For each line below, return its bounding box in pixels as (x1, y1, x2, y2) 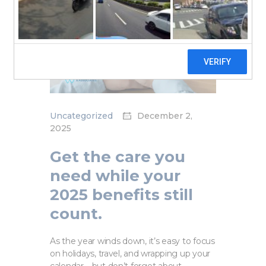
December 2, (135, 110, 193, 121)
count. (50, 204, 102, 223)
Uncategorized (50, 110, 113, 121)
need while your (50, 166, 180, 185)
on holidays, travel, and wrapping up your (50, 248, 211, 259)
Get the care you (50, 147, 185, 166)
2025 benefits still (50, 185, 193, 204)
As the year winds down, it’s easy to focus (50, 235, 215, 246)
